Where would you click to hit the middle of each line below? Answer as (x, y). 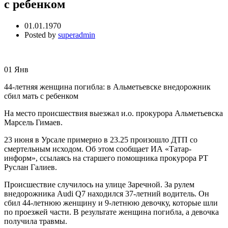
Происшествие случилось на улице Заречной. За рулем (99, 185)
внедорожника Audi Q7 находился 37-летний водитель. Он (107, 194)
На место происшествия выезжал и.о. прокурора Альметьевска (113, 113)
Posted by (41, 35)
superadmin (77, 35)
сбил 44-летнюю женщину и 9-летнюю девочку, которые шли (111, 203)
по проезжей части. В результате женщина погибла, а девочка (111, 212)
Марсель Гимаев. (33, 123)
